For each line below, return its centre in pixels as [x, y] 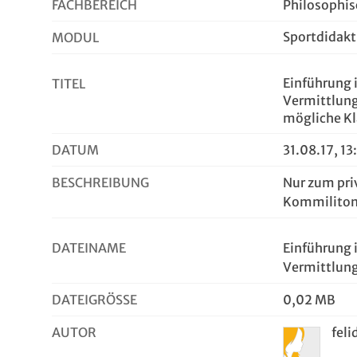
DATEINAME [89, 248]
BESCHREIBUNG [100, 182]
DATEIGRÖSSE [91, 300]
